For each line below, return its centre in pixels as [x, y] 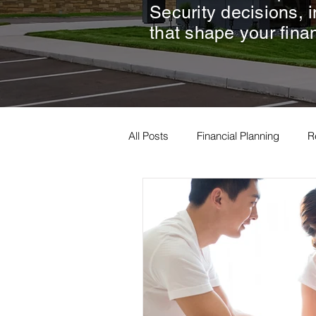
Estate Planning [192, 192]
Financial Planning [238, 135]
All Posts [148, 135]
